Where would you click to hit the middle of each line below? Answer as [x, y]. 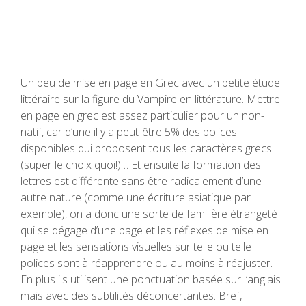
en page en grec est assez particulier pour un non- [142, 115]
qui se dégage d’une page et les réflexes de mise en [144, 230]
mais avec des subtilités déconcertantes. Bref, [131, 296]
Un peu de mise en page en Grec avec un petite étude [150, 83]
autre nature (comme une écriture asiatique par [136, 197]
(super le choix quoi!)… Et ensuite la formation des [141, 165]
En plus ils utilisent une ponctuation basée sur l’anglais [151, 279]
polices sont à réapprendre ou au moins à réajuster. [147, 263]
